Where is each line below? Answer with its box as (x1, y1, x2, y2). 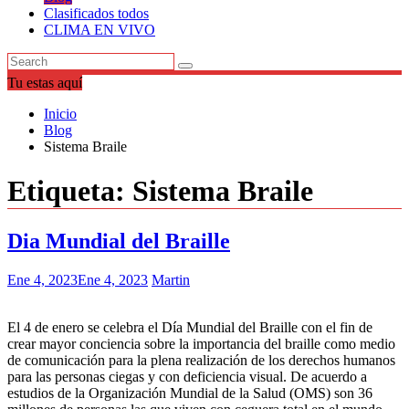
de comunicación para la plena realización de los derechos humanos (7, 351, 395, 368)
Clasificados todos (44, 5, 149, 21)
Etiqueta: (7, 174, 132, 208)
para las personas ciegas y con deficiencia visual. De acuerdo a (7, 368, 367, 384)
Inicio (44, 106, 77, 121)
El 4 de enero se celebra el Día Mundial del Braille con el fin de (7, 319, 372, 335)
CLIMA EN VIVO (44, 22, 155, 37)
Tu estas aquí (7, 75, 82, 90)
